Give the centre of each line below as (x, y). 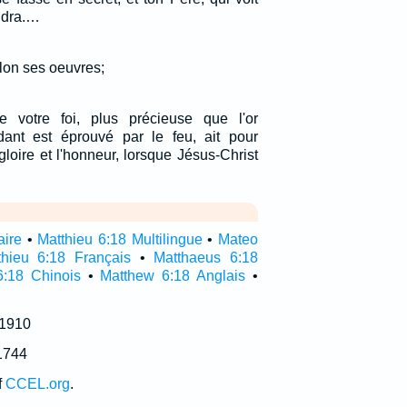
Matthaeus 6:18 (206, 258)
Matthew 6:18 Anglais (173, 276)
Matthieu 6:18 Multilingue (120, 239)
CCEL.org (37, 384)
